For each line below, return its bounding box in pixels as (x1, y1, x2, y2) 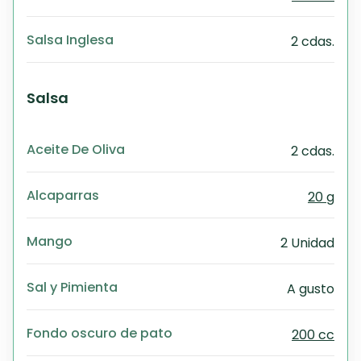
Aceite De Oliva (27, 139, 125, 158)
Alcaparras (27, 185, 99, 204)
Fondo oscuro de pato (27, 322, 172, 342)
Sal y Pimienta (27, 276, 118, 296)
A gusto (287, 279, 334, 298)
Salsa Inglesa (27, 29, 114, 48)
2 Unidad (280, 233, 334, 252)
